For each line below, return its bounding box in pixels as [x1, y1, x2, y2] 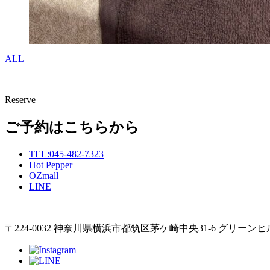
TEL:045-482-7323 [29, 148, 104, 159]
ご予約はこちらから [5, 119, 139, 135]
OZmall [29, 170, 58, 181]
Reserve [5, 94, 36, 105]
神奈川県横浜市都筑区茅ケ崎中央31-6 [54, 222, 216, 233]
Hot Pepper [29, 159, 72, 170]
